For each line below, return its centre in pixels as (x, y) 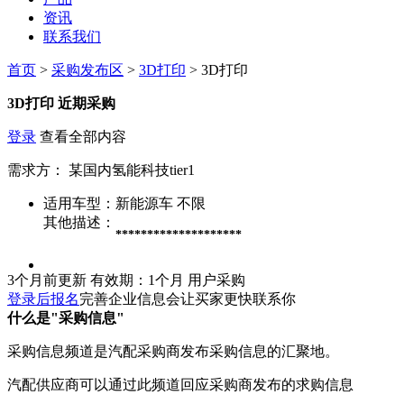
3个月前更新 (47, 280)
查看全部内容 (81, 136)
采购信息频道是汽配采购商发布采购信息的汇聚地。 (173, 351)
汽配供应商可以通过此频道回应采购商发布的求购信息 (180, 384)
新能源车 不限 (162, 203)
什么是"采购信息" (66, 317)
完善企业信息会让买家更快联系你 (188, 298)
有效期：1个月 (137, 280)
